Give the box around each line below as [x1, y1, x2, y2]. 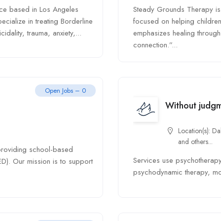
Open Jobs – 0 [45, 86, 86, 95]
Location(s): [178, 126, 212, 136]
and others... [178, 137, 213, 147]
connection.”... [133, 39, 178, 50]
